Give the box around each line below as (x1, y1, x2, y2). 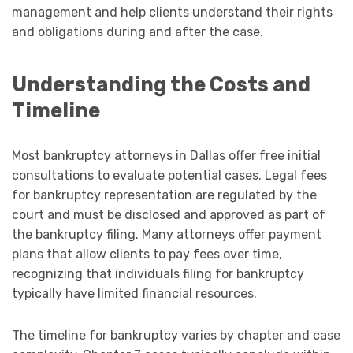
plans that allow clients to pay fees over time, (12, 247, 282, 262)
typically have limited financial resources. (12, 286, 257, 302)
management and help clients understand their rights (12, 5, 333, 20)
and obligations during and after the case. (12, 24, 263, 40)
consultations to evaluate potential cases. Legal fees (12, 168, 327, 184)
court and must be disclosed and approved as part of (12, 207, 325, 223)
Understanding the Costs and (12, 72, 310, 97)
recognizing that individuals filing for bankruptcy (12, 266, 304, 282)
